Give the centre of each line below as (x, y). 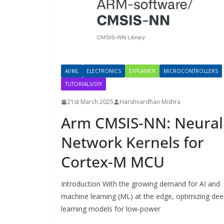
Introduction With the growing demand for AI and (140, 184)
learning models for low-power (111, 209)
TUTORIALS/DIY (83, 84)
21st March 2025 (90, 102)
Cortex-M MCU (113, 162)
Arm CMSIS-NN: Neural (142, 123)
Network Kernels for (132, 142)
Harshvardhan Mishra (150, 102)
